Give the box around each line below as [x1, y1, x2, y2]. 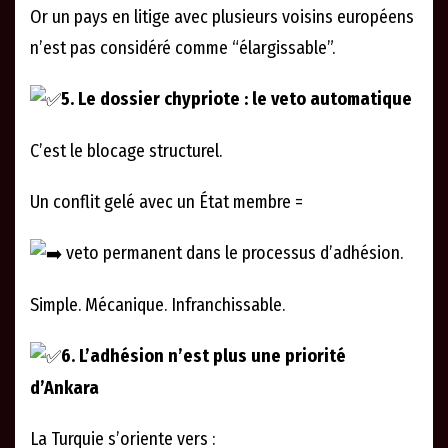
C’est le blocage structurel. [30, 140, 222, 163]
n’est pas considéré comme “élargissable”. [30, 37, 335, 60]
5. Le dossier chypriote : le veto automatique [61, 88, 412, 111]
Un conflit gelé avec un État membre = [30, 191, 303, 214]
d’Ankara [30, 376, 99, 399]
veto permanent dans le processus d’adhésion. [62, 242, 403, 265]
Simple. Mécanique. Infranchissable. [30, 293, 285, 316]
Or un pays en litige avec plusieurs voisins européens [30, 6, 414, 29]
